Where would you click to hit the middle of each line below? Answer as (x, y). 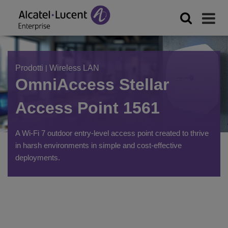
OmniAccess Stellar (92, 84)
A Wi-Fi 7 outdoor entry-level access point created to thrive (112, 133)
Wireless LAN (74, 68)
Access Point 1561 (88, 108)
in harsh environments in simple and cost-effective (98, 145)
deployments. (38, 158)
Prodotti (29, 68)
